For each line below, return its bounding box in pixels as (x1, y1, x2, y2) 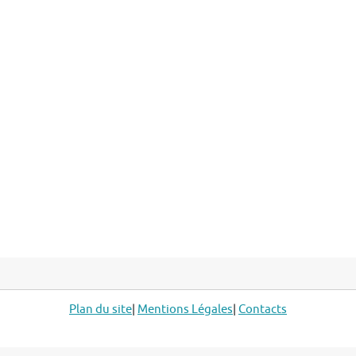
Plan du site (69, 301, 132, 317)
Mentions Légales (137, 301, 233, 317)
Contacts (238, 301, 287, 317)
